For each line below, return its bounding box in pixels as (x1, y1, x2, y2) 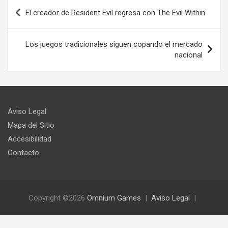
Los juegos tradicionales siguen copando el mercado (25, 40, 203, 49)
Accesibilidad (8, 134, 51, 144)
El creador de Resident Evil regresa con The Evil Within (25, 8, 205, 17)
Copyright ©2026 (28, 193, 87, 203)
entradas (7, 30, 59, 45)
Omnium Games (87, 193, 141, 203)
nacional (175, 50, 203, 60)
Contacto (8, 148, 39, 157)
